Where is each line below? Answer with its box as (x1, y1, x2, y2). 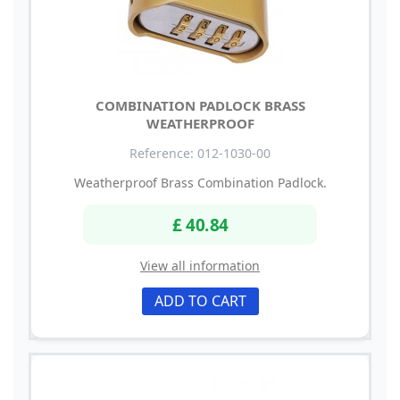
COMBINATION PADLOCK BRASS (95, 96, 305, 114)
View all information (140, 257, 260, 275)
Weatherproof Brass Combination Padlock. (73, 173, 327, 191)
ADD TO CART (154, 291, 246, 312)
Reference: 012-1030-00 (129, 144, 271, 162)
